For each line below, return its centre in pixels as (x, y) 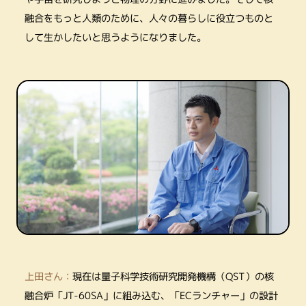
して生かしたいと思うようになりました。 (115, 38)
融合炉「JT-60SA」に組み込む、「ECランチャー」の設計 (151, 296)
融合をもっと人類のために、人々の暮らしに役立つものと (149, 18)
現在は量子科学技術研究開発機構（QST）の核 (173, 277)
